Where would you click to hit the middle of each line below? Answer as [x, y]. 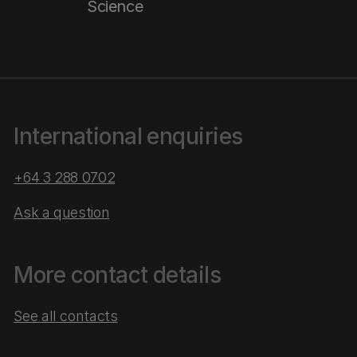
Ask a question [62, 212]
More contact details [118, 275]
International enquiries [128, 136]
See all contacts [66, 316]
